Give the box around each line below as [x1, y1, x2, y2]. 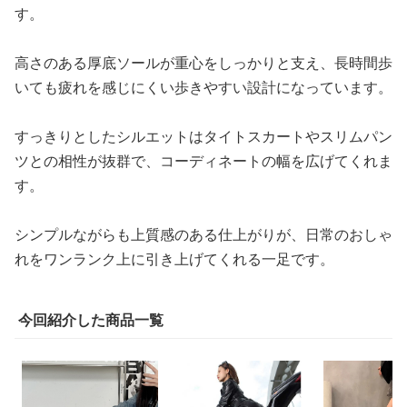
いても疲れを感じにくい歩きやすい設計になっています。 [15, 76, 392, 97]
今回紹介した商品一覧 [18, 309, 164, 330]
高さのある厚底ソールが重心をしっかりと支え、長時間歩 [15, 52, 392, 73]
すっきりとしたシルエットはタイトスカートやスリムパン [15, 125, 392, 146]
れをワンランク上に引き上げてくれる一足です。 [15, 248, 334, 269]
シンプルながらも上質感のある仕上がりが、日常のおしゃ [15, 223, 392, 244]
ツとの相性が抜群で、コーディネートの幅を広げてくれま [15, 150, 392, 171]
